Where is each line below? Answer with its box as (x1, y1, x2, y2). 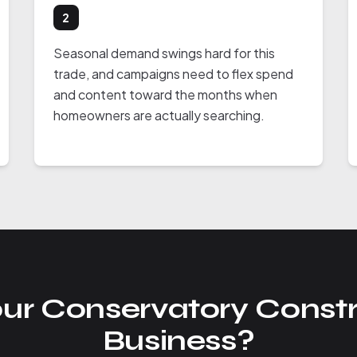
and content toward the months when (53, 86, 277, 103)
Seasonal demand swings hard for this (53, 45, 275, 61)
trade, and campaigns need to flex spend (53, 65, 293, 82)
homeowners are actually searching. (53, 107, 265, 124)
